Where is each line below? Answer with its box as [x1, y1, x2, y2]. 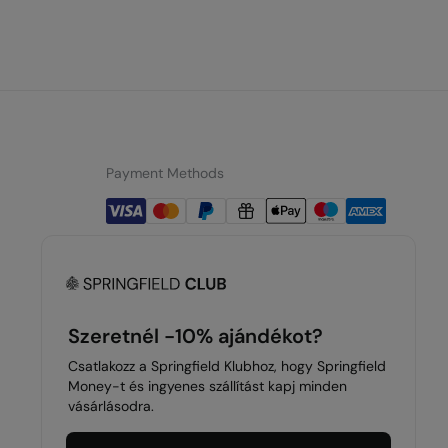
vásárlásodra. [68, 397, 154, 415]
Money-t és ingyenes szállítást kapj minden [68, 377, 347, 395]
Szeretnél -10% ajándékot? [68, 323, 323, 349]
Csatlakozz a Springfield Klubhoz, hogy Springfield [68, 357, 386, 375]
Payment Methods [106, 164, 224, 182]
